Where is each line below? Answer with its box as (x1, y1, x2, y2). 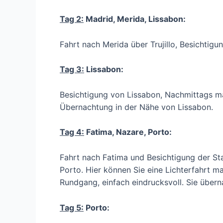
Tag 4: (60, 127, 84, 137)
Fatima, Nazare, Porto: (84, 127, 172, 137)
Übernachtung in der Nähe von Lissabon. (60, 102, 213, 112)
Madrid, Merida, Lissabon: (84, 14, 186, 24)
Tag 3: (60, 64, 84, 75)
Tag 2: (60, 14, 84, 24)
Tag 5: (60, 202, 84, 213)
